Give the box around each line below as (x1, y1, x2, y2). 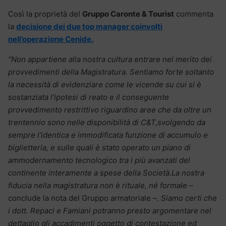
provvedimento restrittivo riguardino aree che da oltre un (8, 104, 211, 115)
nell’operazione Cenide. (8, 34, 93, 44)
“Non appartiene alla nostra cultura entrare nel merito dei (8, 54, 212, 64)
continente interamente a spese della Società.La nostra (8, 167, 204, 178)
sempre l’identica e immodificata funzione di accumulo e (8, 130, 208, 140)
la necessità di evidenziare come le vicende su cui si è (8, 79, 201, 89)
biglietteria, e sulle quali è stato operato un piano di (8, 142, 191, 152)
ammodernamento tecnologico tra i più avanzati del (8, 155, 190, 165)
